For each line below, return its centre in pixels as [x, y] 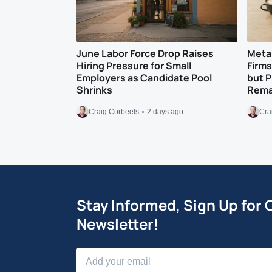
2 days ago [165, 112]
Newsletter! [117, 223]
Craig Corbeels [114, 112]
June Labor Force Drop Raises [145, 53]
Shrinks [94, 90]
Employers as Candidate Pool [144, 78]
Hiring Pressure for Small [134, 66]
